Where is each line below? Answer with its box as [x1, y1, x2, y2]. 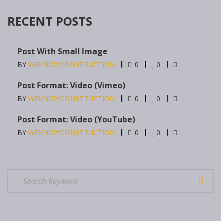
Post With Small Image [17, 46, 108, 57]
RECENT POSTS [7, 13, 92, 30]
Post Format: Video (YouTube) [17, 114, 135, 125]
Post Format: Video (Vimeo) [17, 80, 125, 91]
